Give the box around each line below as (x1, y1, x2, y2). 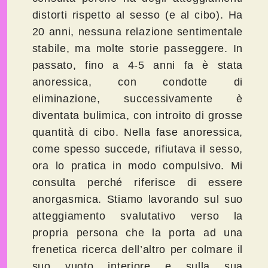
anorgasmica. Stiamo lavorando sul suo (32, 193, 243, 206)
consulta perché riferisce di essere (32, 176, 243, 189)
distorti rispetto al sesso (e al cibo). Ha (32, 9, 243, 22)
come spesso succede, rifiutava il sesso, (32, 143, 243, 156)
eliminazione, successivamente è (32, 93, 243, 105)
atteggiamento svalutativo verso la (32, 210, 243, 223)
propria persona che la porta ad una (32, 227, 243, 239)
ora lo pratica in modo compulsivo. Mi (32, 160, 243, 172)
